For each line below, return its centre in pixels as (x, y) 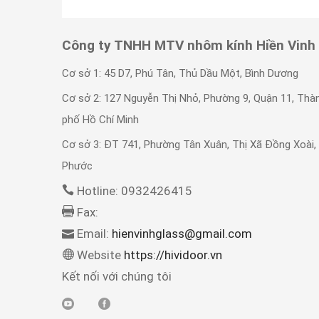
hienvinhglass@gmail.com (182, 234)
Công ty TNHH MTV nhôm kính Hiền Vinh (189, 46)
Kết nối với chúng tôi (117, 277)
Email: (94, 234)
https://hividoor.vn (172, 255)
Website (99, 255)
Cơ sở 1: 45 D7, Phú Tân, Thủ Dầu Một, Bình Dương (180, 74)
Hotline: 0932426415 (135, 191)
